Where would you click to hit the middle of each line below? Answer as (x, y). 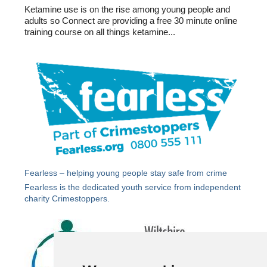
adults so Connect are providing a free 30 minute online (131, 21)
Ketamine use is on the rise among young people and (128, 10)
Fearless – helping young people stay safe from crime (126, 173)
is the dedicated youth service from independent (149, 187)
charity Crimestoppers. (67, 199)
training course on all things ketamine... (100, 32)
